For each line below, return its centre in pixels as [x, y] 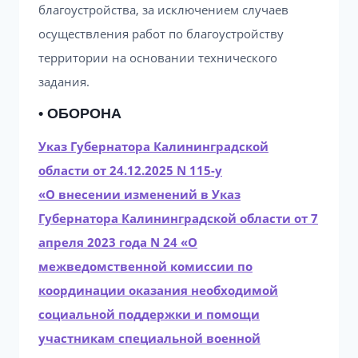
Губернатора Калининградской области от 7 [178, 218]
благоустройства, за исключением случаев [163, 10]
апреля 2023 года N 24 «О [118, 242]
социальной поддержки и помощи [149, 314]
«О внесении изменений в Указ [139, 194]
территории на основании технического [158, 58]
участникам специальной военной [149, 338]
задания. [64, 82]
